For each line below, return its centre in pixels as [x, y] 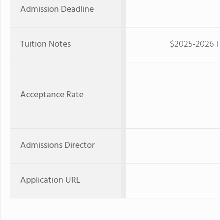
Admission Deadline [57, 10]
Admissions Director [57, 146]
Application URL [50, 180]
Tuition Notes [45, 44]
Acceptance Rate [52, 95]
